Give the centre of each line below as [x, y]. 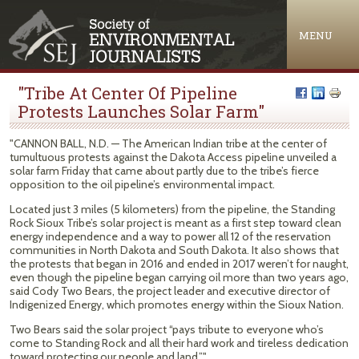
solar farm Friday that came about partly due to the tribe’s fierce [164, 171]
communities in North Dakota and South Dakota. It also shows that [174, 250]
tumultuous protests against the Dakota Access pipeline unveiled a [173, 157]
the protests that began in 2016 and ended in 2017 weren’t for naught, [179, 264]
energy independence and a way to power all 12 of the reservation [170, 236]
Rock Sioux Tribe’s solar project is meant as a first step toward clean [175, 223]
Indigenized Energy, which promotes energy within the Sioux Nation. [177, 305]
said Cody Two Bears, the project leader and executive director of [170, 291]
